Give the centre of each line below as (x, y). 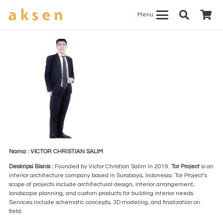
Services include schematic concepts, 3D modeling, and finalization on (105, 202)
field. (16, 211)
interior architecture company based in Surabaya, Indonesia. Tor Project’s (108, 175)
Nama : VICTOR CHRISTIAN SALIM (56, 152)
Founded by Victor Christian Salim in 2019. (112, 167)
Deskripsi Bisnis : (31, 167)
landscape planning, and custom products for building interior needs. (102, 193)
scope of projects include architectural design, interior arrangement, (102, 184)
